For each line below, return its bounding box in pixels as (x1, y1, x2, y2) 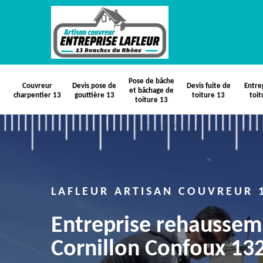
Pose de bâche (129, 77, 175, 85)
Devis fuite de (186, 82, 231, 90)
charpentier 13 (14, 92, 62, 99)
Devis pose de (72, 82, 117, 90)
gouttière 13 (74, 92, 114, 99)
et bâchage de (129, 87, 174, 95)
